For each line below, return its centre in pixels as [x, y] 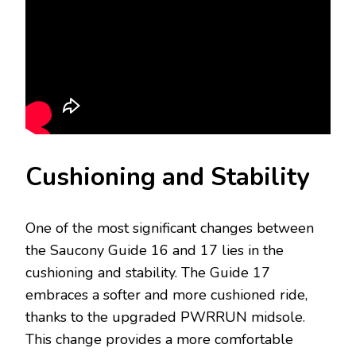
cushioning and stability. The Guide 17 [148, 273]
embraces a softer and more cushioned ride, [166, 295]
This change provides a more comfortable [159, 340]
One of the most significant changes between [170, 228]
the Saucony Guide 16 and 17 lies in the [155, 251]
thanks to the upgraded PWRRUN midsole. [165, 317]
